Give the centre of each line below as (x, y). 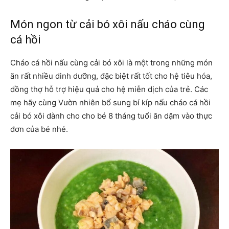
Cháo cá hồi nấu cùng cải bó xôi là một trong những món (111, 63)
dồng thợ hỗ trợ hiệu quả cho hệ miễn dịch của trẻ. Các (109, 89)
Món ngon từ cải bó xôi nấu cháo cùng (108, 25)
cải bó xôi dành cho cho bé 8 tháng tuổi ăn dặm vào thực (111, 116)
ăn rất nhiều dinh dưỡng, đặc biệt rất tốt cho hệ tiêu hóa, (111, 76)
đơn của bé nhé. (39, 129)
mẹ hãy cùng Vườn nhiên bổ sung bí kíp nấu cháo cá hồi (110, 103)
